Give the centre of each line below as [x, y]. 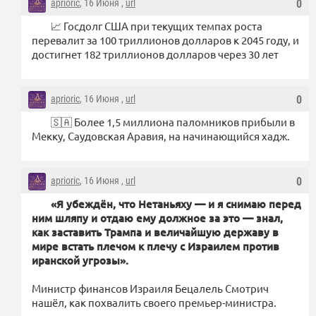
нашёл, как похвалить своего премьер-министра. [154, 302]
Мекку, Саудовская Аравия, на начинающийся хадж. [161, 135]
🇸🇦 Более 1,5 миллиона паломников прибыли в [173, 121]
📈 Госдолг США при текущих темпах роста [157, 25]
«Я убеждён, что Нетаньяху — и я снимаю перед [176, 203]
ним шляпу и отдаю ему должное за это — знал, [157, 218]
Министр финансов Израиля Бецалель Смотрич [150, 288]
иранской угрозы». [80, 260]
